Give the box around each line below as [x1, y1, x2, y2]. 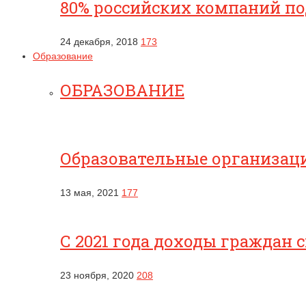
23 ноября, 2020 [60, 270, 134, 281]
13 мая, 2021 [60, 187, 119, 198]
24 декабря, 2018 [60, 36, 138, 47]
